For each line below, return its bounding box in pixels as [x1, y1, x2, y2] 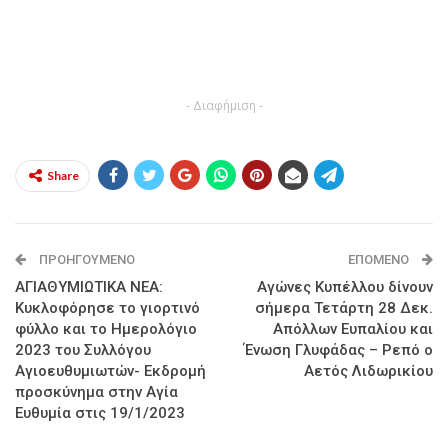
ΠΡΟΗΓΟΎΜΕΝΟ [36, 251, 135, 267]
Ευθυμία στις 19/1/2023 [15, 403, 185, 422]
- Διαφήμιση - [185, 96, 263, 114]
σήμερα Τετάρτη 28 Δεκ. [255, 298, 433, 317]
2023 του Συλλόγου [15, 340, 151, 359]
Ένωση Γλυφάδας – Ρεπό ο [244, 340, 433, 359]
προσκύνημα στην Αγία [15, 382, 178, 401]
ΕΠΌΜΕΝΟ [348, 251, 412, 267]
